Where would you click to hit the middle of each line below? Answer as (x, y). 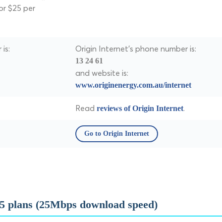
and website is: (102, 73)
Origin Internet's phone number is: (136, 49)
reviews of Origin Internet (140, 108)
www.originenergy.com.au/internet (133, 85)
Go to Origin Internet (117, 134)
